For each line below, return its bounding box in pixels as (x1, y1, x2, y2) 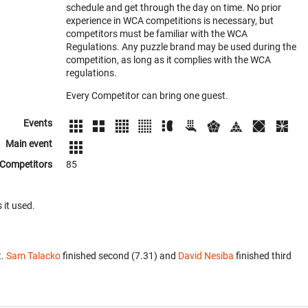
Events (23, 118, 52, 129)
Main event (5, 138, 52, 150)
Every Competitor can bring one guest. (66, 90, 228, 101)
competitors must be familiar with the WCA (66, 28, 247, 39)
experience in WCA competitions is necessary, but (66, 15, 274, 26)
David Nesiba (178, 250, 234, 262)
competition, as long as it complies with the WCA (66, 54, 271, 65)
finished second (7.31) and (60, 250, 178, 262)
